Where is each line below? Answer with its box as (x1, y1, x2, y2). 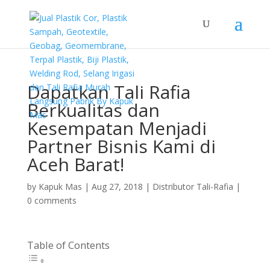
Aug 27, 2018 (91, 181, 143, 192)
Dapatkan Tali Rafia (27, 80, 190, 104)
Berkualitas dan (27, 98, 160, 122)
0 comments (27, 195, 77, 206)
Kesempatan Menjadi (27, 116, 207, 140)
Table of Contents (27, 238, 110, 252)
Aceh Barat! (27, 152, 124, 177)
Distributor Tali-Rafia (152, 181, 233, 192)
